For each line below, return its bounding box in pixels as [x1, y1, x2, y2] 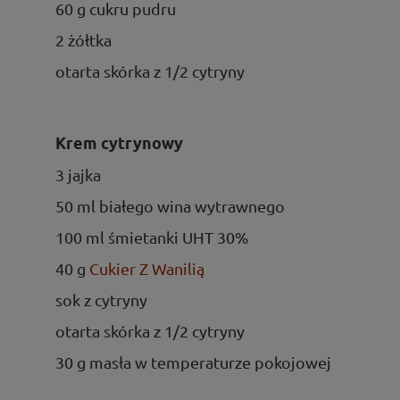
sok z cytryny [55, 289, 147, 309]
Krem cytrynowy [55, 133, 183, 153]
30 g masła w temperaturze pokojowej [55, 352, 331, 371]
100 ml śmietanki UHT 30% [55, 227, 248, 246]
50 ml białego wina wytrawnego [55, 196, 285, 215]
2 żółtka [55, 29, 112, 49]
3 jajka [55, 164, 101, 184]
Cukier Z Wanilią [89, 258, 204, 278]
